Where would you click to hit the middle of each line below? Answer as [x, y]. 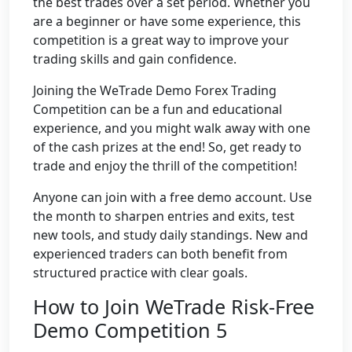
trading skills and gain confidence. [135, 59]
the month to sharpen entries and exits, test [164, 216]
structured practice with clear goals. [140, 273]
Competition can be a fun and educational [158, 109]
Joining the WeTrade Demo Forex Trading [155, 90]
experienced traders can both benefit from [160, 254]
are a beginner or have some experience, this [167, 21]
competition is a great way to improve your [161, 40]
